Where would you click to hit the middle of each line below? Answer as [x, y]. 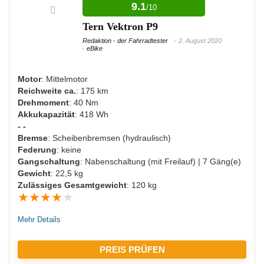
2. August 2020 [200, 41]
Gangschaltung [49, 162]
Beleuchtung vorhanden [73, 11]
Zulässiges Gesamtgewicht [72, 185]
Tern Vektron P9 [120, 27]
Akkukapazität [46, 115]
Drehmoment [43, 103]
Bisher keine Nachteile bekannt [85, 83]
